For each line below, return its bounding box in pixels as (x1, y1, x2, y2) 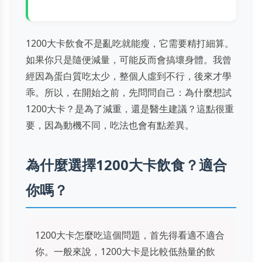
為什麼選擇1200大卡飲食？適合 (26, 154, 227, 174)
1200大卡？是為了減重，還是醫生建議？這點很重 (26, 102, 234, 115)
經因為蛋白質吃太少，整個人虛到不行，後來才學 (26, 69, 232, 82)
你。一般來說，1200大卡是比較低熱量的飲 (35, 244, 215, 258)
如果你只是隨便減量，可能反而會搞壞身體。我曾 (26, 53, 232, 66)
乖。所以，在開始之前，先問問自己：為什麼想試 (26, 85, 232, 99)
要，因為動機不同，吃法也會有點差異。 (26, 118, 194, 132)
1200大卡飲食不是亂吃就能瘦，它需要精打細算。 (26, 36, 234, 50)
